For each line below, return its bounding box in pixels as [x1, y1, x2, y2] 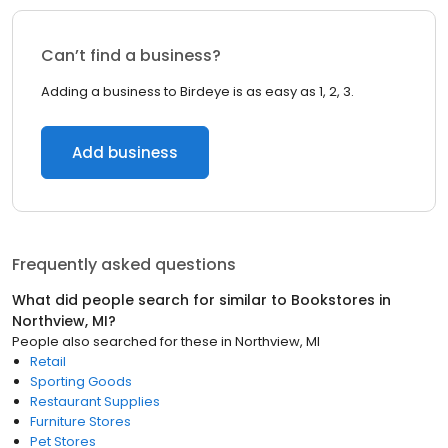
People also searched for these [12, 332, 218, 351]
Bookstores [291, 290, 375, 310]
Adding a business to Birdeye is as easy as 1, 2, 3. [41, 82, 354, 101]
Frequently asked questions [12, 253, 236, 276]
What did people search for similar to [12, 290, 291, 310]
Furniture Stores [30, 412, 131, 431]
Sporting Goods [30, 372, 132, 391]
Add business [72, 142, 178, 163]
